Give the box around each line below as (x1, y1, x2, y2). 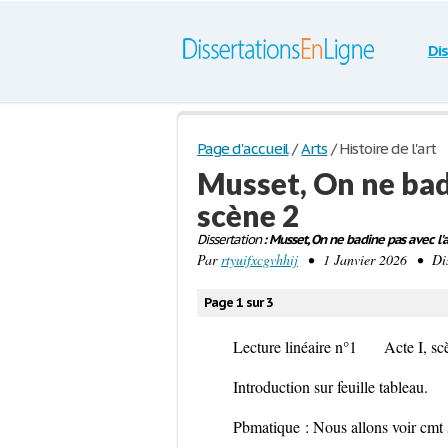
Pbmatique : (233, 416, 313, 437)
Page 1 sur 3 (204, 294, 273, 311)
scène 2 (197, 197, 299, 233)
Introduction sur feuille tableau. (233, 376, 428, 397)
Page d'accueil (197, 139, 289, 158)
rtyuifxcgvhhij (221, 250, 298, 269)
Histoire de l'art (339, 139, 436, 158)
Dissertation (197, 231, 261, 248)
